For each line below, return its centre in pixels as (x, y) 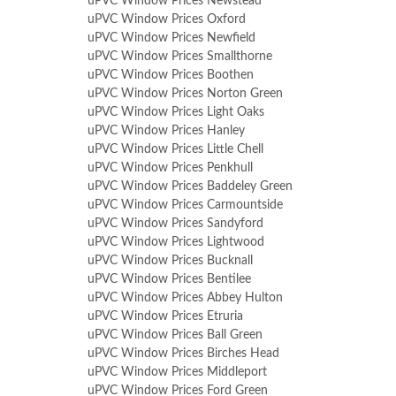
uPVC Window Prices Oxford (167, 19)
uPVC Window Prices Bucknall (170, 261)
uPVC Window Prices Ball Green (175, 335)
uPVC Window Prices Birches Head (183, 354)
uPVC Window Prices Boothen (171, 75)
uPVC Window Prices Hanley (166, 131)
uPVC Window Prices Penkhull (170, 168)
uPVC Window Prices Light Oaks (176, 112)
